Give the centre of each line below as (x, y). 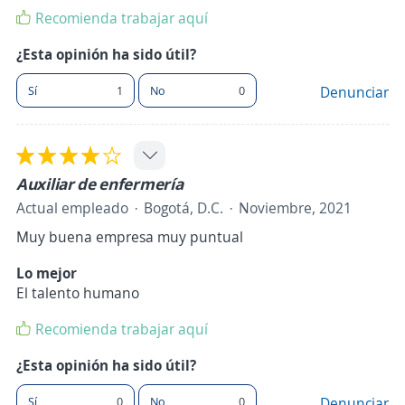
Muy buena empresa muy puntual (130, 237)
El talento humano (78, 293)
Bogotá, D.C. (184, 208)
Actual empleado (72, 208)
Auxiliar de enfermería (100, 184)
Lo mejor (47, 273)
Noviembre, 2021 (295, 208)
